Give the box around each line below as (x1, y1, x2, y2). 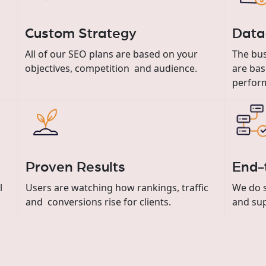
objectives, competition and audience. (24, 61, 197, 75)
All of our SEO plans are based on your (24, 47, 198, 61)
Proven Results (25, 160, 125, 175)
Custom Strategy (24, 26, 137, 41)
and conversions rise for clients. (25, 195, 171, 208)
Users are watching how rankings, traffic (25, 180, 208, 194)
